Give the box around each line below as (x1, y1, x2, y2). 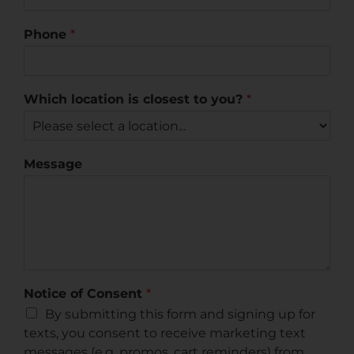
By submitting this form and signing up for (45, 307, 315, 322)
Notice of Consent (24, 286, 146, 301)
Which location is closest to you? (24, 92, 247, 107)
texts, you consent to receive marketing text (24, 326, 306, 341)
